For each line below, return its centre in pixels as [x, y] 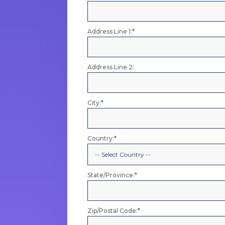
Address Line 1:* [111, 31]
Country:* [102, 138]
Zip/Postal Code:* [114, 210]
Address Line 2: [111, 67]
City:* [96, 102]
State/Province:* [113, 175]
